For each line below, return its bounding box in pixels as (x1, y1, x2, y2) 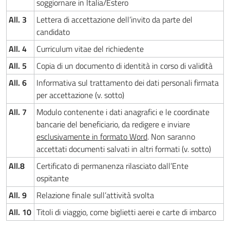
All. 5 (9, 60, 27, 72)
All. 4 (9, 43, 27, 55)
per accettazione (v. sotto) (36, 89, 124, 101)
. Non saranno (147, 130, 195, 143)
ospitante (36, 172, 69, 184)
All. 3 (9, 13, 27, 26)
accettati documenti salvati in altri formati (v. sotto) (36, 143, 211, 155)
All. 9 (9, 189, 27, 201)
